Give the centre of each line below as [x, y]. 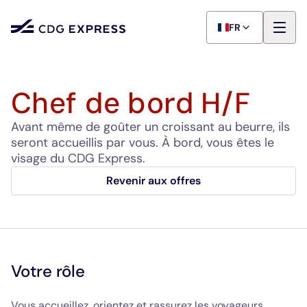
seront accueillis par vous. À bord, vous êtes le [143, 143]
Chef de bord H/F [131, 103]
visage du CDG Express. [78, 158]
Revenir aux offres [153, 181]
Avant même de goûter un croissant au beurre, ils [150, 127]
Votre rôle [48, 271]
